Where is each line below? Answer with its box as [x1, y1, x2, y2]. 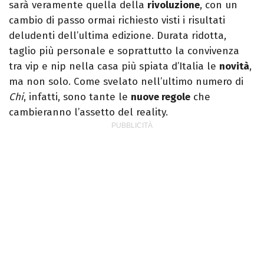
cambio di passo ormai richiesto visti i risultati [9, 14, 225, 27]
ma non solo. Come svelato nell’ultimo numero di [9, 75, 243, 88]
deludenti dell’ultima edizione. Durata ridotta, [9, 29, 226, 42]
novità [219, 60, 249, 73]
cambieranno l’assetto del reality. [9, 106, 168, 119]
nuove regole [131, 91, 190, 104]
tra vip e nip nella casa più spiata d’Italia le [9, 60, 219, 73]
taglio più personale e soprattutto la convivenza [9, 45, 239, 58]
